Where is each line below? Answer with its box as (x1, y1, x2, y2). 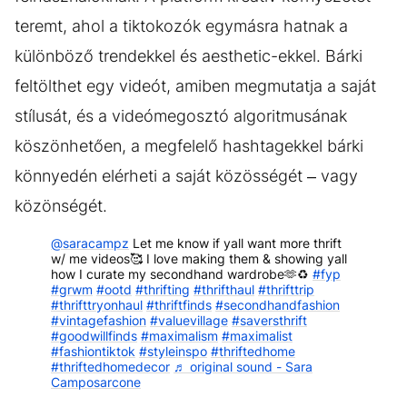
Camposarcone (51, 373, 141, 390)
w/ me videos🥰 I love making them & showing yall (51, 250, 347, 266)
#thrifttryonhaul (51, 296, 143, 313)
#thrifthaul (194, 281, 254, 297)
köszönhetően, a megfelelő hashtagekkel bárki (15, 135, 363, 155)
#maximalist (222, 327, 293, 343)
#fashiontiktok (51, 342, 135, 359)
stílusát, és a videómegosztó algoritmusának (15, 105, 347, 125)
